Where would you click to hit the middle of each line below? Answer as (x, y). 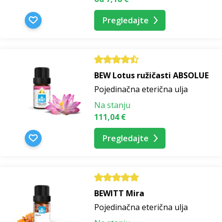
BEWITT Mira (119, 194)
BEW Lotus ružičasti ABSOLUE (151, 75)
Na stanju (112, 105)
